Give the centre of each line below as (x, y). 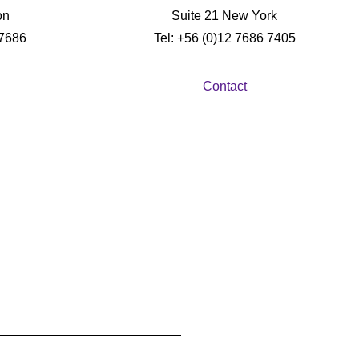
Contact (224, 86)
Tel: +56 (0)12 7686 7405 (224, 38)
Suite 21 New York (224, 16)
